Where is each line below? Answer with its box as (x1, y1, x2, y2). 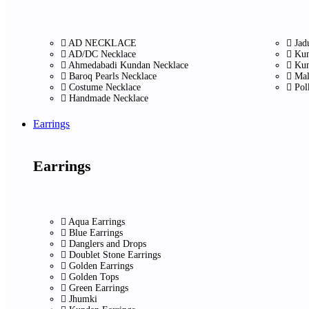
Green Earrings (69, 282, 128, 293)
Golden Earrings (69, 260, 133, 271)
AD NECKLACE (68, 38, 137, 48)
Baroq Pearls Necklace (69, 71, 157, 81)
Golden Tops (69, 271, 119, 282)
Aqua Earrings (68, 216, 125, 227)
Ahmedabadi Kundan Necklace (68, 60, 188, 70)
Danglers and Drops (69, 238, 146, 249)
